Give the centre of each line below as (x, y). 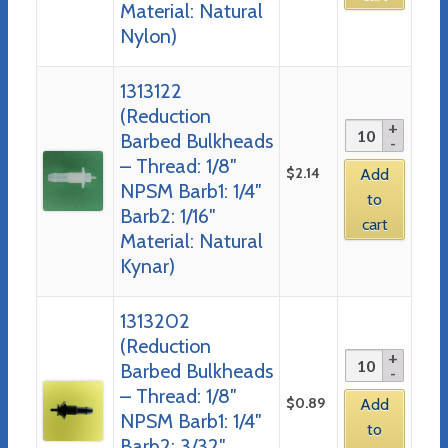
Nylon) (148, 35)
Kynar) (147, 265)
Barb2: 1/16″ (167, 215)
